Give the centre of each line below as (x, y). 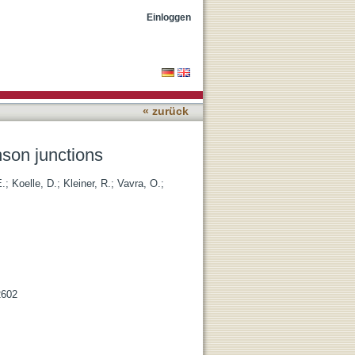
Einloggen (169, 17)
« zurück (166, 111)
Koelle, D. (34, 183)
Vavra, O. (139, 183)
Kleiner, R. (87, 183)
